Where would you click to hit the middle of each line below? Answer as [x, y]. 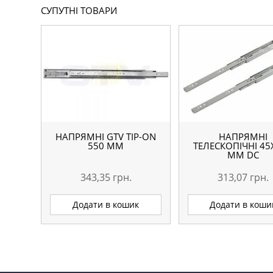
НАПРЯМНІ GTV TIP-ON [106, 136]
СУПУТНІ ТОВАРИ [79, 10]
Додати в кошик [106, 205]
